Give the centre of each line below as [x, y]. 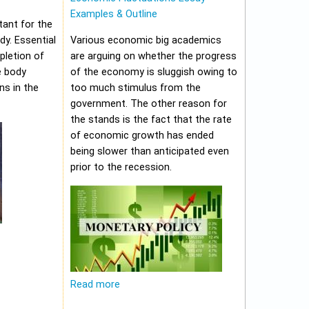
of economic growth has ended [142, 136]
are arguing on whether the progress [153, 57]
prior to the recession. [121, 168]
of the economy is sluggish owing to [154, 72]
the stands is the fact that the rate [151, 120]
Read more [95, 285]
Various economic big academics [146, 41]
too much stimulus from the [136, 88]
